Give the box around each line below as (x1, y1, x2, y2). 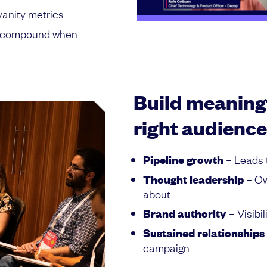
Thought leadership (143, 171, 244, 187)
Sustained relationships (143, 225, 265, 240)
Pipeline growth (143, 151, 223, 167)
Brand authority (143, 205, 226, 221)
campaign (143, 240, 190, 254)
